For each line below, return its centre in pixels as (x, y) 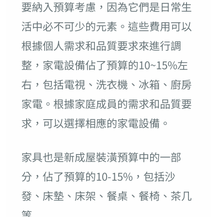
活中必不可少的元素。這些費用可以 (106, 26)
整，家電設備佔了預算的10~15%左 (104, 65)
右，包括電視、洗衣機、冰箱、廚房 (106, 84)
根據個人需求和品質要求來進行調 (101, 45)
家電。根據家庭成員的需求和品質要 (106, 103)
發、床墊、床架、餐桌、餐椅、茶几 (106, 195)
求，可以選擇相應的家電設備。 (96, 123)
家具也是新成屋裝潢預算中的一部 (101, 157)
